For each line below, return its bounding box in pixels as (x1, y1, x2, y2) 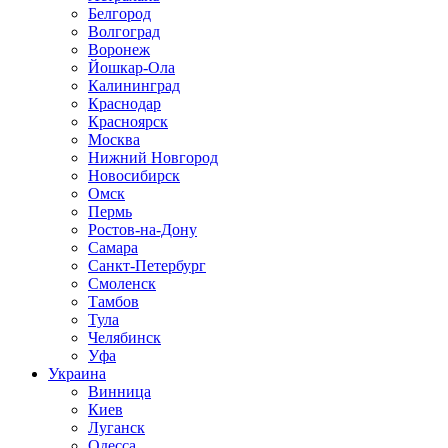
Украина (48, 365, 106, 382)
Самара (88, 239, 138, 256)
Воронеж (88, 41, 150, 58)
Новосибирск (88, 167, 180, 184)
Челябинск (88, 329, 161, 346)
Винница (88, 383, 151, 400)
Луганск (88, 419, 145, 436)
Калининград (88, 77, 180, 94)
